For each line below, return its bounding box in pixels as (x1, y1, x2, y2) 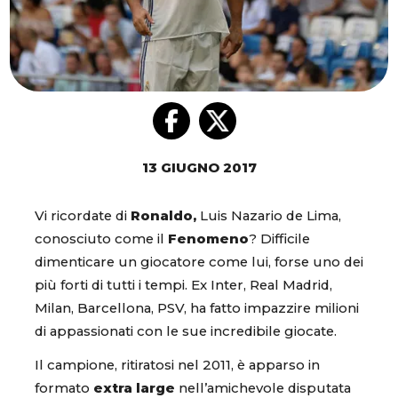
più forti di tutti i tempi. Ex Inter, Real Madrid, (35, 277, 332, 294)
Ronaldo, (131, 208, 196, 225)
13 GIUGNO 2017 (141, 160, 257, 177)
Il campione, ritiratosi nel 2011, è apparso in (35, 356, 320, 373)
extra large (90, 379, 175, 396)
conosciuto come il (35, 231, 168, 248)
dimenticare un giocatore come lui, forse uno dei (35, 254, 363, 271)
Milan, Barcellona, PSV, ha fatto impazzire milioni (35, 300, 359, 317)
